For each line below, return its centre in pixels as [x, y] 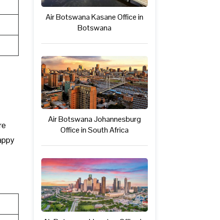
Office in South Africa [94, 130]
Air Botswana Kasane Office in [94, 17]
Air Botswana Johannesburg [94, 119]
